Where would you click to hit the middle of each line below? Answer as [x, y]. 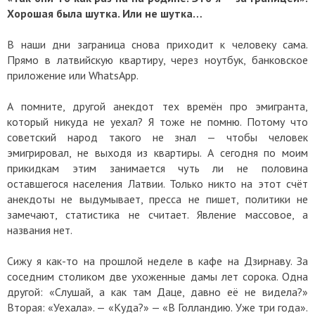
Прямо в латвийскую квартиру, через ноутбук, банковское [157, 60]
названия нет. [40, 230]
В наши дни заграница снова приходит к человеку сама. [157, 45]
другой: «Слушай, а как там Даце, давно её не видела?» [157, 292]
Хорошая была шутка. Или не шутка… [105, 14]
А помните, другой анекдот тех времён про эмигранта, [157, 107]
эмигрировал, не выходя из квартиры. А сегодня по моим [157, 153]
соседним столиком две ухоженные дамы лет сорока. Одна [157, 277]
